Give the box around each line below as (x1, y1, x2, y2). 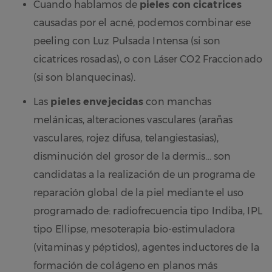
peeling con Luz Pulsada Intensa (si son (33, 35, 220, 47)
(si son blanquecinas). (33, 72, 136, 84)
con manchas (143, 96, 212, 108)
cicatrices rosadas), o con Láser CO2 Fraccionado (33, 53, 262, 66)
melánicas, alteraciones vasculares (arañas (33, 114, 233, 126)
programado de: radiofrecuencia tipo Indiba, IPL (33, 205, 262, 217)
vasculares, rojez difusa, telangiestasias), (33, 132, 219, 144)
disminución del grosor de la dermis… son (33, 151, 231, 163)
